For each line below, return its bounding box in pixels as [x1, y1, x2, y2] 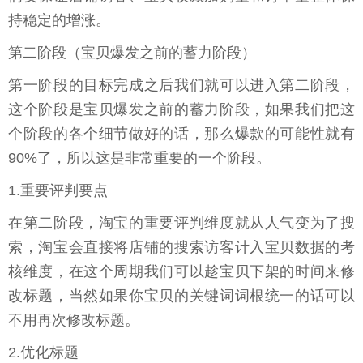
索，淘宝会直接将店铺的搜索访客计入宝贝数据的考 [8, 239, 355, 256]
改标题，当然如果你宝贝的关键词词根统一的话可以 [8, 288, 355, 305]
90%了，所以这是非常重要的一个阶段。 [8, 150, 271, 167]
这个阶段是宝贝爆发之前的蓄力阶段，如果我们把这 [8, 101, 355, 118]
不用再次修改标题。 [8, 312, 139, 329]
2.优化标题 [8, 344, 79, 361]
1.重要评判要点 [8, 182, 108, 199]
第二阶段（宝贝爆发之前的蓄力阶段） [8, 45, 256, 62]
